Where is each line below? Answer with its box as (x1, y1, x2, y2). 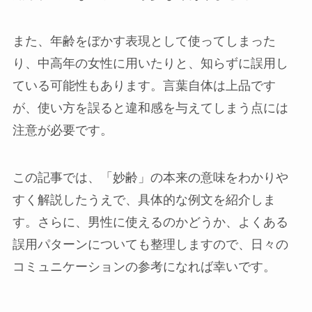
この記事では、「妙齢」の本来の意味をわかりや (12, 171, 288, 185)
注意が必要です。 (12, 123, 113, 138)
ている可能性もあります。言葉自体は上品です (12, 79, 276, 93)
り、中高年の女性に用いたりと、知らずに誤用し (12, 56, 288, 71)
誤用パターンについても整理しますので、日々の (12, 237, 288, 252)
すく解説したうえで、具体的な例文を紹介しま (12, 193, 276, 208)
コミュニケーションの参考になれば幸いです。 (12, 260, 276, 274)
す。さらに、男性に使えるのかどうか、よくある (12, 215, 288, 230)
